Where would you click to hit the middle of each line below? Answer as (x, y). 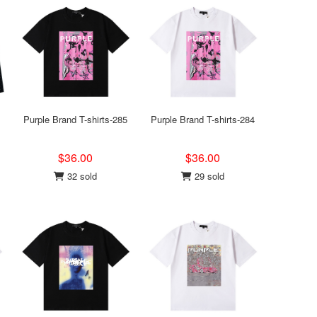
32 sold (80, 176)
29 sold (208, 176)
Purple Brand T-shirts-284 (202, 119)
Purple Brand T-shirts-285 (75, 119)
